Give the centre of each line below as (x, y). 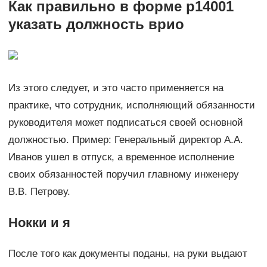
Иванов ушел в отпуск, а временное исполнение (121, 157)
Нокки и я (39, 223)
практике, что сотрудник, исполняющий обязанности (131, 105)
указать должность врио (96, 24)
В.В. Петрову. (39, 192)
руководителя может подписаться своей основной (125, 123)
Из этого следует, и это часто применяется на (116, 88)
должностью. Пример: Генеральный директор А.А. (125, 140)
